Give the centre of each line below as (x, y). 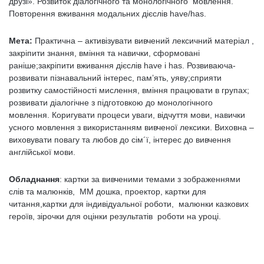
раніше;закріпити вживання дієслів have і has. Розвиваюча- (122, 65)
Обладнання (34, 179)
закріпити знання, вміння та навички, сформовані (104, 53)
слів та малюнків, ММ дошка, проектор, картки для (108, 192)
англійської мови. (42, 152)
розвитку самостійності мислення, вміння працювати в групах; (129, 90)
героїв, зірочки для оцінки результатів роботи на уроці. (115, 216)
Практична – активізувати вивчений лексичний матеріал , (143, 41)
